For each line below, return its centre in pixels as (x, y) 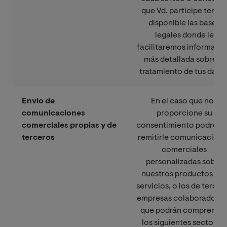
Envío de (39, 101)
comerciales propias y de (69, 125)
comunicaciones (54, 113)
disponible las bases (184, 23)
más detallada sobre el (184, 60)
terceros (39, 138)
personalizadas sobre (184, 162)
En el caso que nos (184, 101)
